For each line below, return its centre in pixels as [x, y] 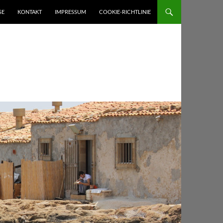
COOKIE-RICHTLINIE [125, 12]
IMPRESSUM [70, 12]
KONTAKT [30, 12]
